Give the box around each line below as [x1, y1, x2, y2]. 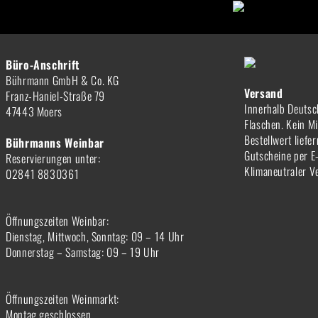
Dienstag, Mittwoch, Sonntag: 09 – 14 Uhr [6, 228, 185, 245]
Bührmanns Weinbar [6, 134, 104, 151]
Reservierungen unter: [6, 150, 101, 167]
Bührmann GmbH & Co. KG [6, 72, 120, 89]
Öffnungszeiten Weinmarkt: [6, 290, 119, 307]
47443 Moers [6, 103, 63, 120]
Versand [244, 84, 283, 102]
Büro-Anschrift [6, 56, 79, 73]
